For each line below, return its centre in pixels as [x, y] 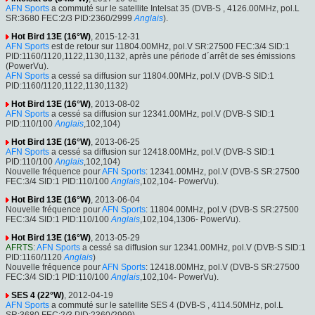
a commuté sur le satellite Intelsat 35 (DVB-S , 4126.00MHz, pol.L [174, 8]
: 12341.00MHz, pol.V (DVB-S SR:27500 [223, 171]
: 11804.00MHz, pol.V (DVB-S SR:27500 [222, 209]
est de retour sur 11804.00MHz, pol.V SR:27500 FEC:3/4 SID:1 [169, 46]
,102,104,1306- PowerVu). [190, 219]
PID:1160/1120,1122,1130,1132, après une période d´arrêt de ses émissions [150, 56]
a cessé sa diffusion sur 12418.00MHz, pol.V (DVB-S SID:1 [162, 152]
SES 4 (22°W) [38, 295]
